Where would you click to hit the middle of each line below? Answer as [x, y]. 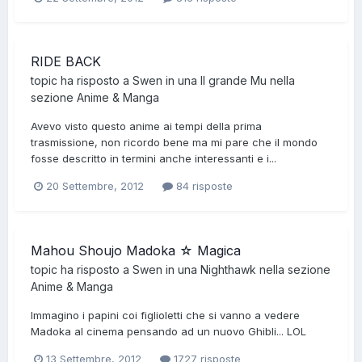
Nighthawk [228, 269]
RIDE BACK [66, 62]
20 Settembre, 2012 [95, 186]
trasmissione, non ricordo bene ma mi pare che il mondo [174, 143]
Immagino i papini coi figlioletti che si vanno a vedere [165, 315]
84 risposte [203, 186]
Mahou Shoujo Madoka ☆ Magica [136, 250]
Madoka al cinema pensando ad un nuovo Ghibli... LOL [168, 331]
